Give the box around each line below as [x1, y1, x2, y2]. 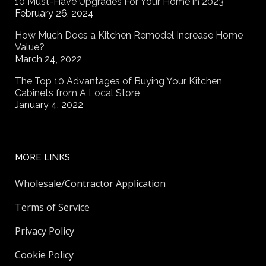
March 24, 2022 [15, 53, 82, 65]
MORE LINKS [15, 152, 70, 163]
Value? [15, 42, 45, 53]
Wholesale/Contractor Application [15, 177, 166, 191]
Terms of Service [15, 201, 90, 214]
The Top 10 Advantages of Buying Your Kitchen [15, 75, 222, 87]
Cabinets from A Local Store [15, 87, 140, 99]
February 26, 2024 [15, 8, 94, 20]
